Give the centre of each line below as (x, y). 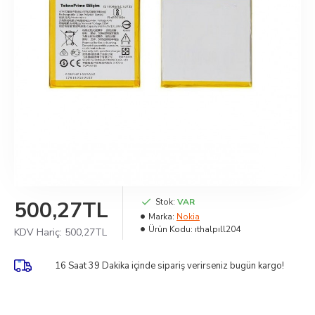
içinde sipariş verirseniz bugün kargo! (208, 266)
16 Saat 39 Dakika (94, 266)
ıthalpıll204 (218, 229)
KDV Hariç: (39, 232)
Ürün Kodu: (171, 229)
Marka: (161, 217)
